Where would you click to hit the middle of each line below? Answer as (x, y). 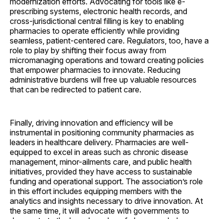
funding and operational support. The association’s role (106, 182)
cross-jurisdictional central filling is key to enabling (97, 21)
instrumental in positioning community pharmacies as (102, 133)
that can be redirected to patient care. (77, 90)
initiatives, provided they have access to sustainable (101, 172)
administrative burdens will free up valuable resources (103, 80)
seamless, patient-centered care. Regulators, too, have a (109, 41)
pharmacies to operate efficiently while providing (95, 31)
